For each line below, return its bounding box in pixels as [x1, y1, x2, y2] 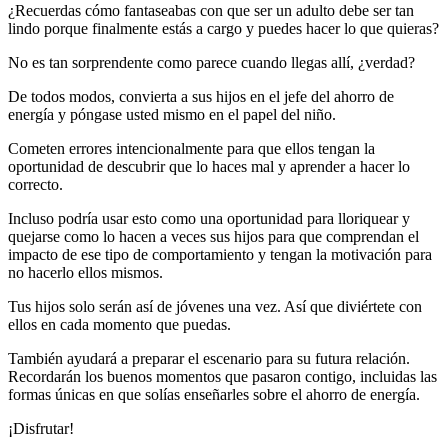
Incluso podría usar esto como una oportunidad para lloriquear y [8, 209, 410, 227]
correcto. [8, 175, 63, 193]
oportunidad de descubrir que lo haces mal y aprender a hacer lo [8, 157, 410, 175]
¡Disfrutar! [8, 419, 74, 437]
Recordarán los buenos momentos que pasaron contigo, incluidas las [8, 367, 437, 385]
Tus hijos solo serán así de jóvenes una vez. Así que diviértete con [8, 297, 422, 315]
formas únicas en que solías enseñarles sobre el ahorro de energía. [8, 385, 420, 403]
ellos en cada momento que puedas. [8, 315, 231, 333]
